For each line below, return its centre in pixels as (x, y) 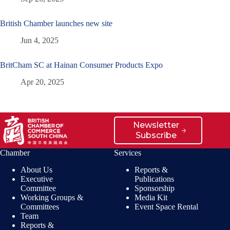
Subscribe (156, 136)
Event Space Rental (167, 207)
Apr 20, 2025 (42, 82)
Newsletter (156, 125)
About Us (36, 170)
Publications (155, 179)
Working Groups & (52, 198)
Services (128, 153)
